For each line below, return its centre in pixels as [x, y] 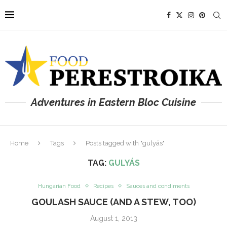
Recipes [103, 186]
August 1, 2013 [113, 218]
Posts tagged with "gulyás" [125, 143]
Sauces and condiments [158, 186]
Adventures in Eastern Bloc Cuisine [113, 102]
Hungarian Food [59, 186]
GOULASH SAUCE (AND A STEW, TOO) [113, 202]
